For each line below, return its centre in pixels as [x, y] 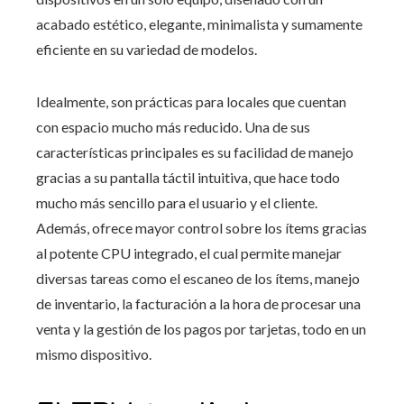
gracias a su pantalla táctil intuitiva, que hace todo [188, 178]
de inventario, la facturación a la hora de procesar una [198, 304]
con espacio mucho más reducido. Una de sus [173, 127]
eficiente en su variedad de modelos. [147, 50]
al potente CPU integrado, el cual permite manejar [189, 253]
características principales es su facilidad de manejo [195, 152]
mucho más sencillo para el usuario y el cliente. [177, 203]
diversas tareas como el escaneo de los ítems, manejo [198, 279]
